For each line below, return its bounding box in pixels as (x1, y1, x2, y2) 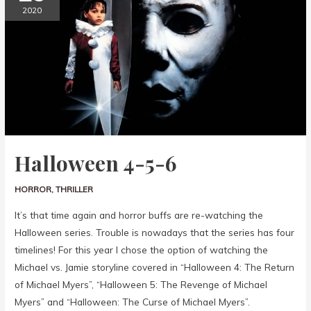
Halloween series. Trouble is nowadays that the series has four (15, 226, 295, 239)
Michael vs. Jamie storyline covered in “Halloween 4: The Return (15, 261, 295, 274)
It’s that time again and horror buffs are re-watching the (15, 209, 264, 221)
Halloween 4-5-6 (15, 149, 177, 177)
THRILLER (56, 183, 94, 194)
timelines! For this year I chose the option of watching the (15, 244, 269, 256)
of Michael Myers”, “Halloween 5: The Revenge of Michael (15, 278, 268, 291)
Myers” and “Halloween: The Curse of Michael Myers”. (15, 296, 251, 308)
